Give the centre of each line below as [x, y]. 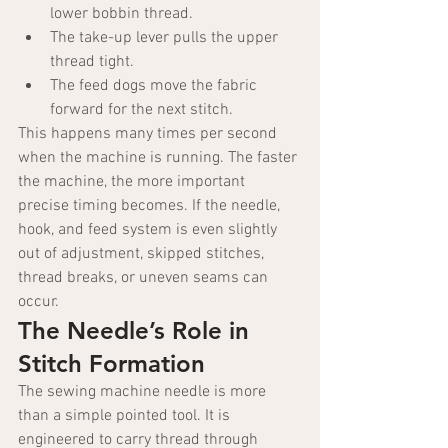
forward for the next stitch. [141, 110]
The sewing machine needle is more [144, 392]
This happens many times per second [149, 134]
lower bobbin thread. [121, 14]
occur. [38, 302]
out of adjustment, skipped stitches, [143, 254]
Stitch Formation [111, 364]
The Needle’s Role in [137, 331]
